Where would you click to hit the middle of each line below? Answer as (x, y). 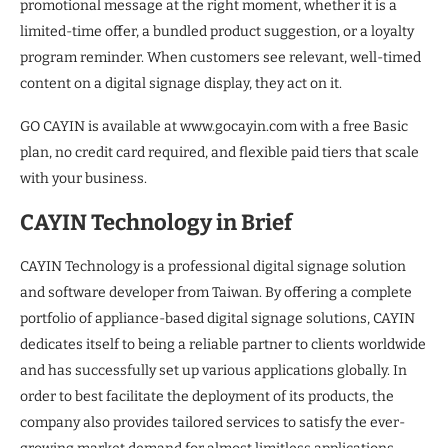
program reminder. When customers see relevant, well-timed (220, 58)
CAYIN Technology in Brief (156, 223)
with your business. (83, 179)
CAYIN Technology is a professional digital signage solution (213, 267)
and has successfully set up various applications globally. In (213, 371)
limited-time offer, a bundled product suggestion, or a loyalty (217, 32)
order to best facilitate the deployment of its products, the (207, 397)
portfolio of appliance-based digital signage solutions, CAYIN (217, 319)
